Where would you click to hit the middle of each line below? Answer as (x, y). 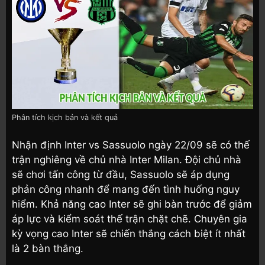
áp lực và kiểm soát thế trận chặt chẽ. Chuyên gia (130, 219)
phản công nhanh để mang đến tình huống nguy (126, 190)
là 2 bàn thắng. (48, 249)
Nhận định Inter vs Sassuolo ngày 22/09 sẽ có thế (131, 145)
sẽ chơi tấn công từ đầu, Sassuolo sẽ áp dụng (121, 175)
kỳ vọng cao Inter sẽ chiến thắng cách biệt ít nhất (129, 234)
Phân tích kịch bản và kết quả (65, 117)
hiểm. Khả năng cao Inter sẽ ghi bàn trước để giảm (132, 204)
